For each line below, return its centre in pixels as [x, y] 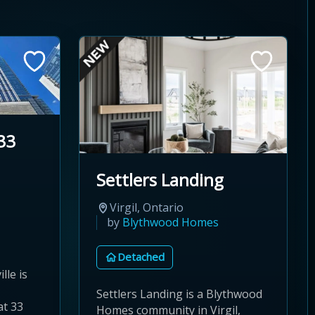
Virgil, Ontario [147, 207]
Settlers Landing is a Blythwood [179, 294]
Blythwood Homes [171, 222]
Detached [141, 257]
